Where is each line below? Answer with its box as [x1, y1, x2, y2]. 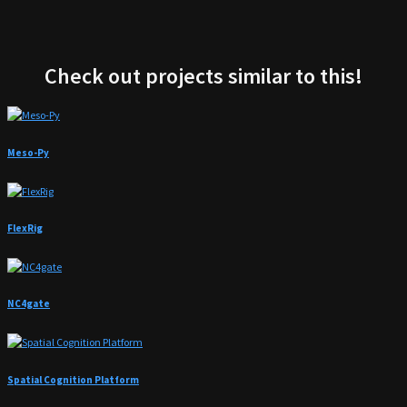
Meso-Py [7, 145, 49, 159]
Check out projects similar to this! [45, 62, 362, 91]
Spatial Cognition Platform [7, 372, 139, 386]
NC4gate [7, 297, 50, 311]
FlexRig [7, 222, 43, 235]
